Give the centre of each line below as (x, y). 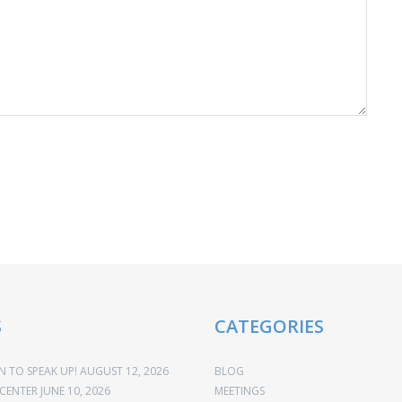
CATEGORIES (269, 326)
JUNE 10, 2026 (75, 390)
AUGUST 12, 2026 (124, 371)
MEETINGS (240, 390)
